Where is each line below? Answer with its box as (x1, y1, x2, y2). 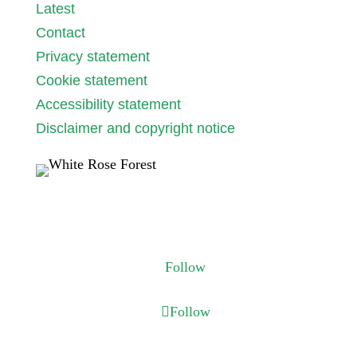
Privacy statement (35, 49, 150, 65)
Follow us (35, 199, 138, 226)
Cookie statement (35, 73, 147, 88)
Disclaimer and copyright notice (35, 120, 235, 136)
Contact (35, 25, 85, 41)
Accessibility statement (35, 96, 181, 112)
